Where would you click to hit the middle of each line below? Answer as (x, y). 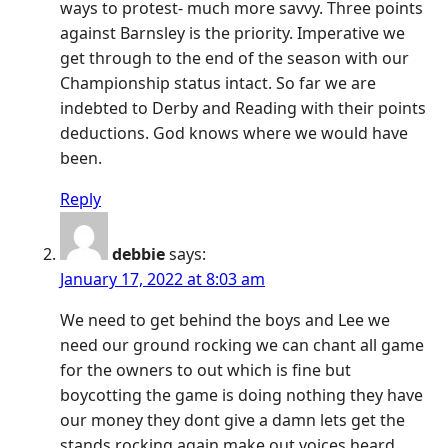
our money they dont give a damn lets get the (232, 420)
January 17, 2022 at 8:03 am (162, 279)
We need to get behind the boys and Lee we (225, 320)
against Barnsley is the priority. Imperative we (232, 33)
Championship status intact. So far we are (218, 83)
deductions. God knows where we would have (234, 133)
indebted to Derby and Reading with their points (243, 108)
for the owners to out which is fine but (205, 370)
